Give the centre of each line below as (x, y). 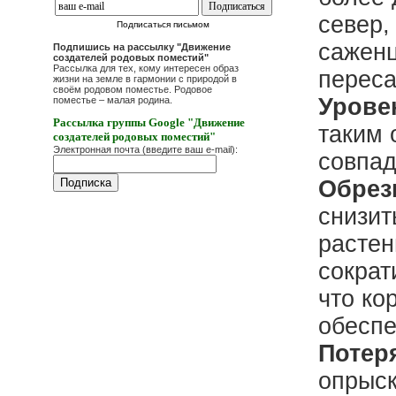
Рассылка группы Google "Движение (149, 122)
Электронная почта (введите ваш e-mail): (145, 149)
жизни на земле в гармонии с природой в (145, 79)
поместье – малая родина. (113, 100)
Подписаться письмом (164, 24)
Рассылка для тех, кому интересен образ (146, 68)
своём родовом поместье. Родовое (133, 89)
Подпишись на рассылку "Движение (142, 47)
